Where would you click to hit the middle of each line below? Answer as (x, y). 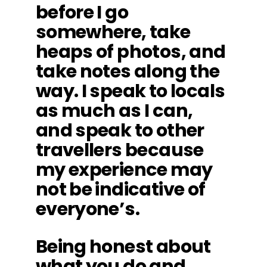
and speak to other (120, 130)
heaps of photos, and (131, 52)
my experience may (124, 170)
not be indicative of (120, 189)
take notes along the (128, 71)
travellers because (119, 150)
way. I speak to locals (130, 91)
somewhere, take (113, 32)
